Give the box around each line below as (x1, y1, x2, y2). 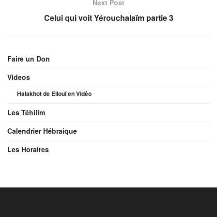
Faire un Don (7, 53, 50, 63)
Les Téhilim (7, 107, 45, 117)
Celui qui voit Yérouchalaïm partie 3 (44, 12, 173, 23)
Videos (7, 72, 30, 82)
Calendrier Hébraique (7, 125, 77, 136)
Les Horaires (7, 144, 49, 154)
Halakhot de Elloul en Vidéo (17, 89, 92, 98)
